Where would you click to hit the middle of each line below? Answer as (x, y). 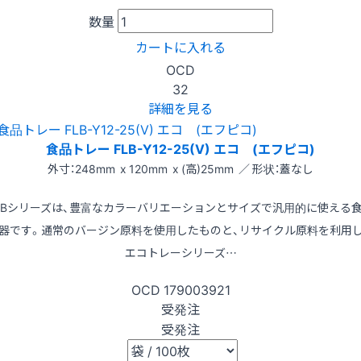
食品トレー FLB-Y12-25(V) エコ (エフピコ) (180, 149)
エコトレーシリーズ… (180, 253)
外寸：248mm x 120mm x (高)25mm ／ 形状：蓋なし (180, 169)
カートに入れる (180, 47)
